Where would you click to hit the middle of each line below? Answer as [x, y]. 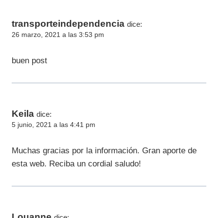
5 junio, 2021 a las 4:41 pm [54, 125]
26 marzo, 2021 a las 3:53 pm [58, 35]
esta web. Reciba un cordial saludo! [76, 163]
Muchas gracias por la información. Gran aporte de [104, 150]
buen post [29, 61]
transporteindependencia [68, 24]
